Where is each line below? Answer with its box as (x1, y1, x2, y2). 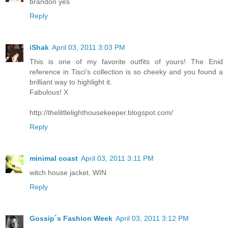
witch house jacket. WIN (30, 168, 106, 177)
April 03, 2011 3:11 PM (81, 154, 154, 162)
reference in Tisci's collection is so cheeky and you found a (30, 67, 223, 76)
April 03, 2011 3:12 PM (116, 214, 189, 222)
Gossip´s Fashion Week (30, 214, 112, 222)
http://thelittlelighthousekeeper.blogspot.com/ (30, 108, 173, 117)
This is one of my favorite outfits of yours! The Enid (30, 57, 223, 66)
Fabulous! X (30, 88, 68, 96)
